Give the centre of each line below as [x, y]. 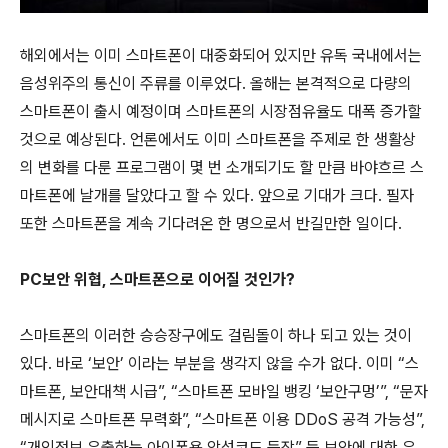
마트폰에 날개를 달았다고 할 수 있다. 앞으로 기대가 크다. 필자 [217, 195]
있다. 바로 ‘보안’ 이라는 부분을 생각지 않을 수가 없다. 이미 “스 [219, 363]
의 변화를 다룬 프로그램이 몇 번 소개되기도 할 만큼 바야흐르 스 [222, 167]
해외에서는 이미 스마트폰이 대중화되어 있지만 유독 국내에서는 [221, 55]
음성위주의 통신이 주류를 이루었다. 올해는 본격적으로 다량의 [216, 83]
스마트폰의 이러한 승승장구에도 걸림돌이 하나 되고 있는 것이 [216, 335]
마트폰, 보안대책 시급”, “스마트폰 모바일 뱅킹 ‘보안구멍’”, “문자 [224, 391]
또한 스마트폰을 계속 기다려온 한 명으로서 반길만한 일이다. [211, 223]
